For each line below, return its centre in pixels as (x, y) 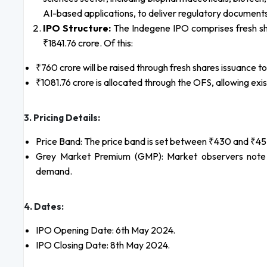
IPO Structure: (77, 28)
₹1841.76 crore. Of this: (88, 43)
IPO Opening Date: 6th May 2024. (105, 230)
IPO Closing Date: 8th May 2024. (103, 245)
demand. (54, 171)
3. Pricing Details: (62, 118)
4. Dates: (44, 207)
